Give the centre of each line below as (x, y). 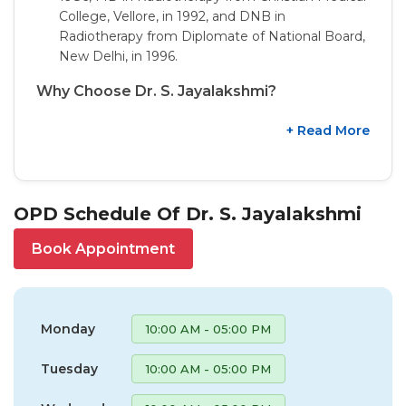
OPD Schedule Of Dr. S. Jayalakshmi (188, 214)
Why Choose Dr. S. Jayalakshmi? (156, 92)
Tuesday (69, 369)
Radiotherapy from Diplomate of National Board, (212, 37)
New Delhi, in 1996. (118, 57)
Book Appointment (103, 249)
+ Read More (328, 131)
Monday (68, 329)
